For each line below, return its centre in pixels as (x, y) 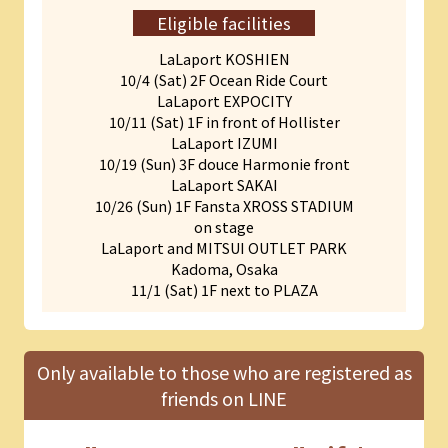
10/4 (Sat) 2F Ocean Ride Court (224, 79)
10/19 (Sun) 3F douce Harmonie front (224, 163)
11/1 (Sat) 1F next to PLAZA (224, 289)
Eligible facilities (224, 23)
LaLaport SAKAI (224, 184)
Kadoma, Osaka (224, 268)
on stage (224, 226)
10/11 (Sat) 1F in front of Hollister (224, 121)
